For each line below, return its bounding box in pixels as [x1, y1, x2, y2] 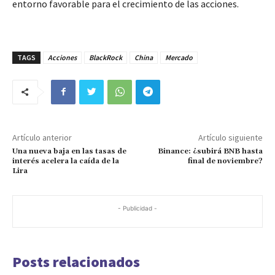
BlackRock [89, 52, 122, 62]
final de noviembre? [187, 156, 263, 166]
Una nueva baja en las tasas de [12, 146, 126, 156]
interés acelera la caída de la [12, 156, 119, 166]
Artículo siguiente [198, 131, 263, 143]
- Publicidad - [118, 204, 157, 212]
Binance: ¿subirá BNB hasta [157, 146, 263, 156]
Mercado [165, 52, 193, 62]
